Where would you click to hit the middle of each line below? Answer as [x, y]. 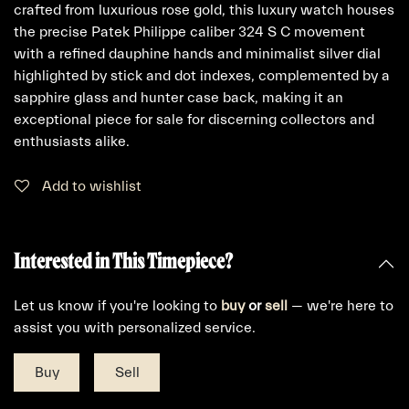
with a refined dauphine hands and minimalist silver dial [197, 53]
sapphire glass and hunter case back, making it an [178, 97]
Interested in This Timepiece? [123, 260]
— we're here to [341, 305]
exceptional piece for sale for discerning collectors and [194, 119]
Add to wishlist [92, 186]
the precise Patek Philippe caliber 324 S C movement [189, 31]
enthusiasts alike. [72, 141]
